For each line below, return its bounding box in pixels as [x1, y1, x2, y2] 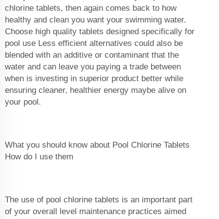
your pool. [5, 97, 44, 107]
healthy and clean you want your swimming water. [5, 15, 186, 25]
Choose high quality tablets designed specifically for [5, 27, 195, 37]
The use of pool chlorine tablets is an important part [5, 195, 193, 205]
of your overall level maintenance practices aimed [5, 207, 186, 217]
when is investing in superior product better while [5, 74, 183, 84]
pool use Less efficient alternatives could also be [5, 39, 183, 48]
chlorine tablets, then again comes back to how [5, 3, 176, 13]
